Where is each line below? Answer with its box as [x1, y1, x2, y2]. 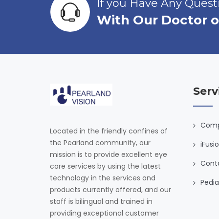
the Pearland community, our [50, 137, 151, 148]
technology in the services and [50, 173, 155, 183]
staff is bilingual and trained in [50, 196, 153, 206]
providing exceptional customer [50, 208, 159, 218]
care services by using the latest [50, 161, 161, 171]
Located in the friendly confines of [50, 126, 168, 136]
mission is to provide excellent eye [50, 149, 167, 159]
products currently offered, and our [50, 184, 171, 195]
